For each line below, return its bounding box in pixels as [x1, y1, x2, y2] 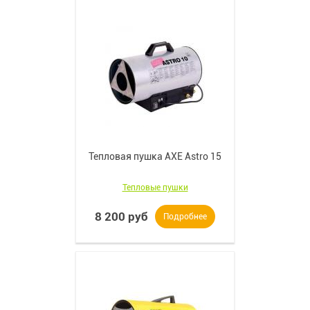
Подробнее [163, 212, 207, 221]
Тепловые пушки [122, 183, 188, 192]
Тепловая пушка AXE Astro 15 [89, 151, 221, 162]
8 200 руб [95, 210, 148, 224]
